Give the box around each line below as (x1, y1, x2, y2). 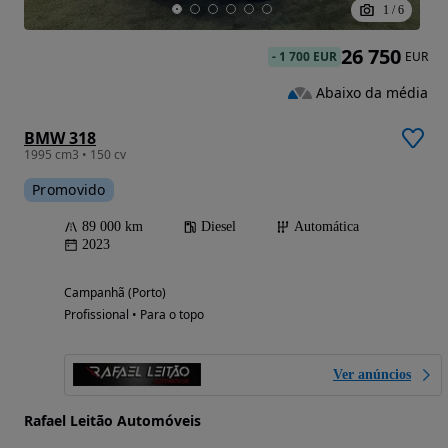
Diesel (201, 218, 236, 234)
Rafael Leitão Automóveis (24, 410, 201, 430)
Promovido (32, 179, 106, 199)
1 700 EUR (279, 47, 337, 65)
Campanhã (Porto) (64, 283, 166, 301)
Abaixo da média (316, 83, 428, 103)
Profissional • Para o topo (64, 305, 204, 323)
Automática (294, 218, 359, 234)
